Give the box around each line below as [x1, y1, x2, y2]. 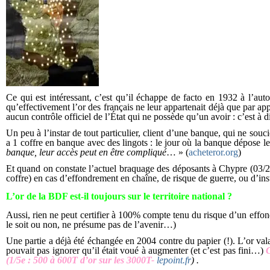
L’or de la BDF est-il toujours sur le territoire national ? [6, 191, 232, 202]
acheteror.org [189, 146, 238, 157]
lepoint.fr [157, 254, 191, 265]
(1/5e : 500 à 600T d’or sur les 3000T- [6, 254, 154, 265]
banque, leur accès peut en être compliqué [6, 146, 166, 157]
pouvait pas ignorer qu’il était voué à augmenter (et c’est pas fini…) [6, 245, 266, 256]
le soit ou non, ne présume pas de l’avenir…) [6, 219, 176, 230]
